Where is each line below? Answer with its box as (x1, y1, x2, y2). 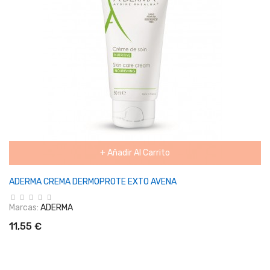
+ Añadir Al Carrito (100, 147, 170, 158)
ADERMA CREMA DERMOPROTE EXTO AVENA (9, 176, 177, 187)
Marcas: (9, 202, 39, 213)
